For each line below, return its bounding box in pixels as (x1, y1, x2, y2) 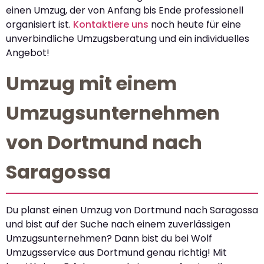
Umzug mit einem (6, 70, 177, 97)
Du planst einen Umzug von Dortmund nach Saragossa (6, 203, 258, 217)
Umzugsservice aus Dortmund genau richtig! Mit (6, 245, 227, 259)
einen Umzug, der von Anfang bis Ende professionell (6, 4, 243, 18)
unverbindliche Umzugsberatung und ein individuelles (6, 32, 249, 46)
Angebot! (6, 46, 49, 60)
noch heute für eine (148, 18, 241, 32)
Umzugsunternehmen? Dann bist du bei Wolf (6, 231, 212, 245)
